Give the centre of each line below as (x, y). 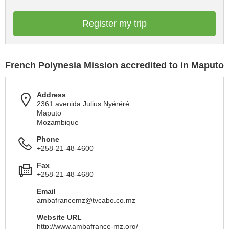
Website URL (59, 217)
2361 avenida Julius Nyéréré (83, 104)
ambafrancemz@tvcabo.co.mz (86, 200)
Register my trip (114, 24)
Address (51, 95)
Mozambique (58, 122)
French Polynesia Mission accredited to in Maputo (114, 65)
